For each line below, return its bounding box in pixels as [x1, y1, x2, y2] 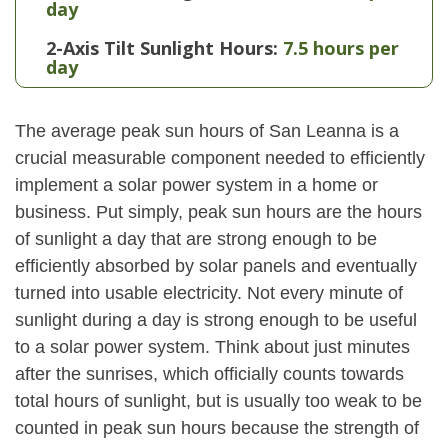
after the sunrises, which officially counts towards [15, 364, 404, 384]
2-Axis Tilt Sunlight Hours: [46, 36, 278, 60]
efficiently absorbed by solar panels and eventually [15, 256, 417, 276]
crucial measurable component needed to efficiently [15, 148, 425, 168]
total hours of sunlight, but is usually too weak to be [15, 391, 422, 411]
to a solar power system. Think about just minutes [15, 337, 410, 357]
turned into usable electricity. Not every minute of [15, 283, 403, 303]
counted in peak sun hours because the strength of [15, 418, 419, 438]
